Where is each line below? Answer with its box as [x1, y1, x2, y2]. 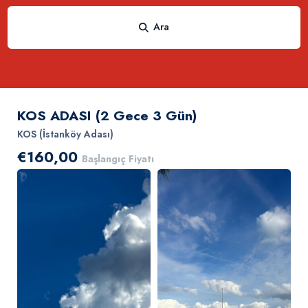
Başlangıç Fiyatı [82, 152, 155, 166]
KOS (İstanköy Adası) [17, 127, 114, 142]
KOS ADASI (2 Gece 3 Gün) [17, 106, 197, 126]
